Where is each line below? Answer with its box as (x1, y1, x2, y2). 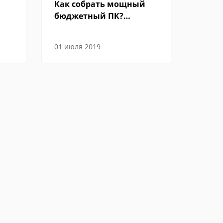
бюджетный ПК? (54, 10, 123, 21)
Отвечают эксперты (54, 22, 137, 33)
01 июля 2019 (54, 42, 101, 51)
